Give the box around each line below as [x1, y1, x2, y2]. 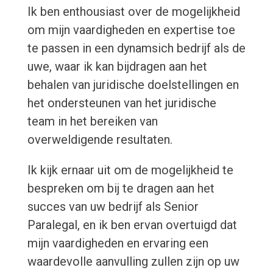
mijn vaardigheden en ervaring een [27, 236, 208, 251]
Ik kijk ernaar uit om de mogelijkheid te [27, 163, 233, 178]
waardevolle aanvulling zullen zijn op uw [27, 254, 239, 269]
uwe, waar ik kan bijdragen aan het [27, 59, 207, 74]
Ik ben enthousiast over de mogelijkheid [27, 4, 240, 19]
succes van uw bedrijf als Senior [27, 199, 199, 214]
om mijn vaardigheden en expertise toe [27, 23, 235, 38]
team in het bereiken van [27, 114, 158, 129]
